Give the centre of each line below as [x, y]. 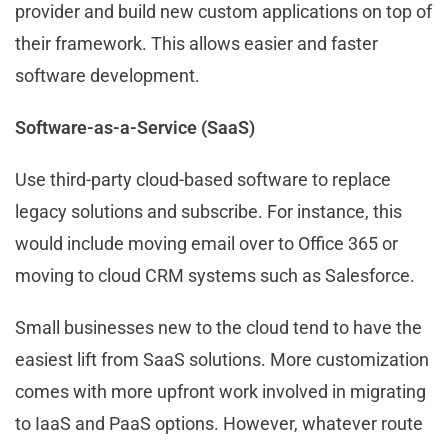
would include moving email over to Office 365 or [206, 244]
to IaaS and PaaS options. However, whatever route [219, 424]
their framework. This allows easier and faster [196, 44]
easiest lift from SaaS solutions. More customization [222, 360]
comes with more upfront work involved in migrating [220, 392]
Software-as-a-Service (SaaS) [135, 128]
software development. [109, 76]
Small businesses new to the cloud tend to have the [218, 328]
